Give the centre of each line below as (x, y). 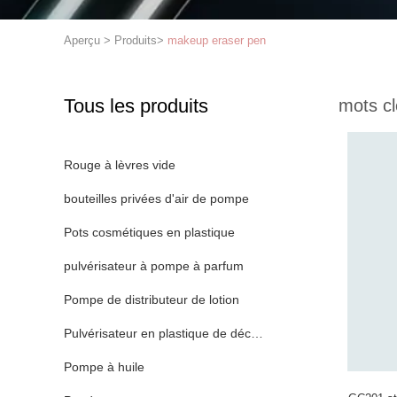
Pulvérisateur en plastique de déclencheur (182, 333)
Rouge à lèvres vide (120, 165)
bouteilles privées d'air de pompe (156, 198)
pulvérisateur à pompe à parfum (154, 266)
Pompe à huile (104, 367)
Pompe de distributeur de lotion (152, 300)
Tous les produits (136, 106)
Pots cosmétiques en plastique (149, 232)
